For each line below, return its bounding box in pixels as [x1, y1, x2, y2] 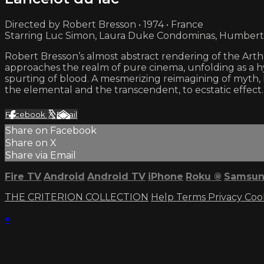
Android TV [87, 170, 146, 182]
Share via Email [5, 149, 76, 161]
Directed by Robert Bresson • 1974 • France [5, 18, 203, 30]
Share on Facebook [5, 124, 97, 136]
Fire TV [5, 170, 41, 182]
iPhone [148, 170, 183, 182]
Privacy [208, 191, 245, 203]
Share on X [5, 137, 57, 148]
